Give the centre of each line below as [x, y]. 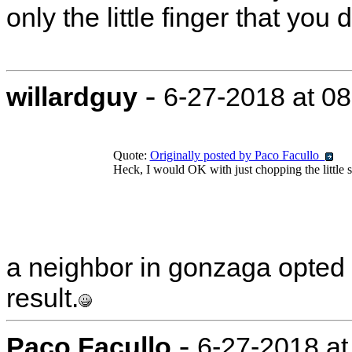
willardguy [72, 97]
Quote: [131, 155]
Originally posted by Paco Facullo [237, 155]
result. [42, 298]
